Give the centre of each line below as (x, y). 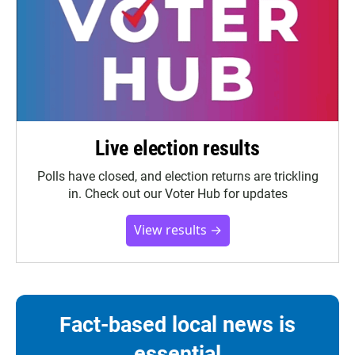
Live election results (177, 148)
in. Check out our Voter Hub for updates (177, 193)
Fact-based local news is (177, 324)
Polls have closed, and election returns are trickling (177, 176)
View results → (177, 229)
